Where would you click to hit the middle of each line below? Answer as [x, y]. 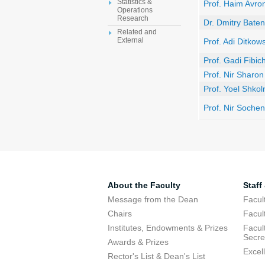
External [130, 41]
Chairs [120, 214]
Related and [137, 32]
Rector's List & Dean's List [156, 256]
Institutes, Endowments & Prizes [168, 228]
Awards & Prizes [138, 242]
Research [133, 19]
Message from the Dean [153, 199]
